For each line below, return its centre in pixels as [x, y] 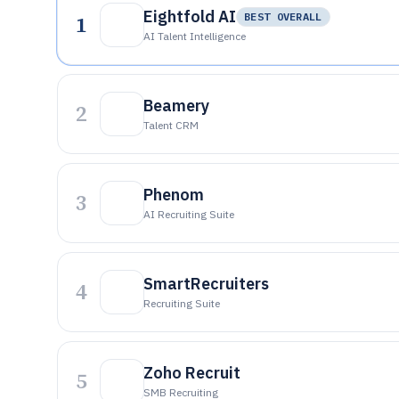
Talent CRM [171, 125]
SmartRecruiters [206, 284]
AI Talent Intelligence [195, 36]
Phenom [174, 195]
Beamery [176, 106]
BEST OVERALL [283, 16]
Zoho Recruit [192, 373]
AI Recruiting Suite [189, 214]
